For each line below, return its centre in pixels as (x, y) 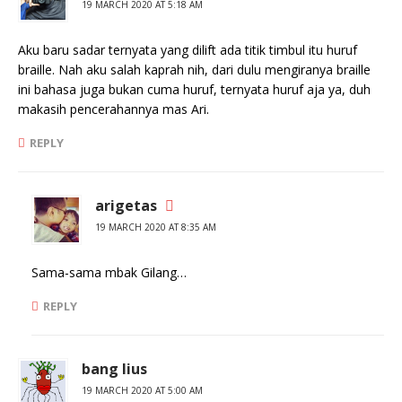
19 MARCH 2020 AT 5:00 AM (142, 390)
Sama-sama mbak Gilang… (109, 272)
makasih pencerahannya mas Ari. (114, 109)
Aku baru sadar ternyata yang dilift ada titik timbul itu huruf (188, 50)
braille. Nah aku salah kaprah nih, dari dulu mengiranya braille (194, 70)
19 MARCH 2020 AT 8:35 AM (156, 227)
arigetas (126, 205)
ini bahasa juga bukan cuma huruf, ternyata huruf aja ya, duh (194, 89)
